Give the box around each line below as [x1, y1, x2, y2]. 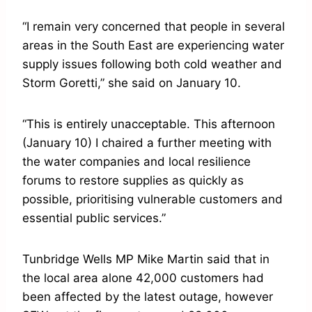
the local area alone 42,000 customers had [22, 271, 264, 286]
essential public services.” [22, 211, 166, 226]
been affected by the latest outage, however [22, 290, 273, 304]
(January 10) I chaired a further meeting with [22, 136, 272, 150]
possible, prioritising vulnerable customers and [22, 192, 283, 207]
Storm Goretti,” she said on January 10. [22, 76, 241, 91]
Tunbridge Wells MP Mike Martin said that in [22, 252, 270, 267]
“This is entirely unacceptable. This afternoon [22, 117, 275, 132]
